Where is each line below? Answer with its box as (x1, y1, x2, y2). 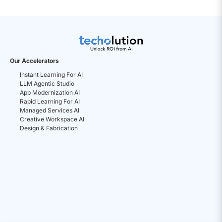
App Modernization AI (20, 88, 80, 96)
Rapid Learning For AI (20, 97, 80, 105)
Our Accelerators (10, 56, 59, 64)
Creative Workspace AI (20, 115, 84, 123)
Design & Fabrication (20, 124, 78, 132)
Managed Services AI (20, 106, 79, 114)
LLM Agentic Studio (20, 79, 74, 87)
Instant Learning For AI (20, 70, 83, 78)
